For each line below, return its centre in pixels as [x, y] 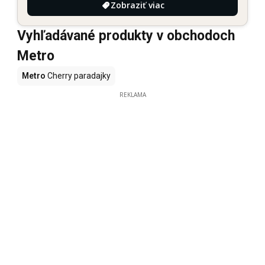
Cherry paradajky [78, 75]
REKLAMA [132, 94]
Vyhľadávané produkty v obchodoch [126, 35]
